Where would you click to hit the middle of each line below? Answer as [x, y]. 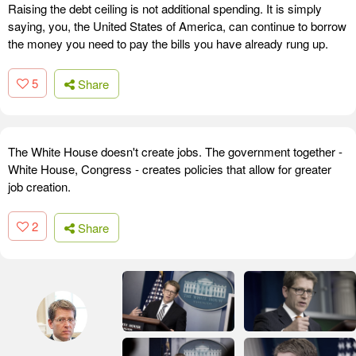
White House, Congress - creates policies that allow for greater [170, 169]
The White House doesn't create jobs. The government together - [175, 152]
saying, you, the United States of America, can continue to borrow [177, 25]
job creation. [39, 187]
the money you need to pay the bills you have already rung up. [168, 43]
